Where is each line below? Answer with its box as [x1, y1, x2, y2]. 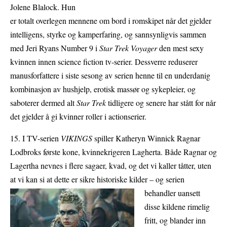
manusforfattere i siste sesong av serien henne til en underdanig [10, 70, 210, 81]
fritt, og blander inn [144, 215, 206, 226]
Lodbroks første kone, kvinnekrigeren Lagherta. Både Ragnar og [10, 146, 217, 158]
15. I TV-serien [10, 133, 61, 144]
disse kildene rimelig [144, 201, 210, 212]
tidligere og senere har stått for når [106, 97, 216, 108]
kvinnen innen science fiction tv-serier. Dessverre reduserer [10, 56, 198, 67]
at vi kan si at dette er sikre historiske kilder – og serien [10, 174, 184, 185]
